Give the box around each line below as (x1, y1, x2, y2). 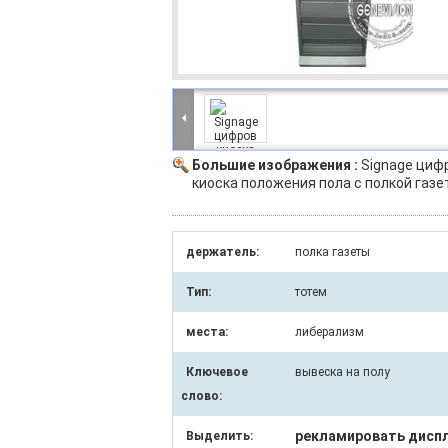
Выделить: (186, 429, 253, 443)
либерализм (295, 325, 364, 339)
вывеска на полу (295, 365, 390, 379)
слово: (181, 389, 222, 403)
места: (186, 325, 228, 339)
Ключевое (186, 365, 248, 379)
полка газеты (295, 245, 370, 259)
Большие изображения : (192, 157, 361, 173)
